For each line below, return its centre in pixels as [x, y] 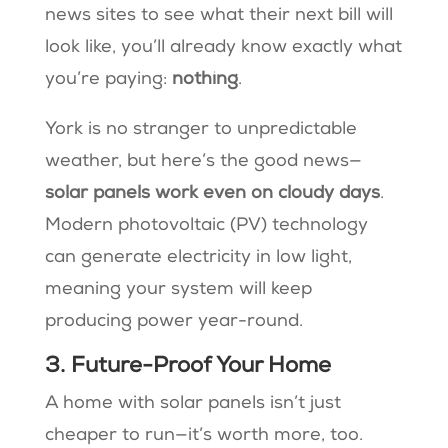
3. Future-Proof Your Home [187, 366]
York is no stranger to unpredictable [200, 129]
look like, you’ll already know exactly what [223, 47]
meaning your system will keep [178, 289]
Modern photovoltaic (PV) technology [206, 225]
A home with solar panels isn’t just [192, 403]
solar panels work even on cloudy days [212, 193]
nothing [204, 79]
